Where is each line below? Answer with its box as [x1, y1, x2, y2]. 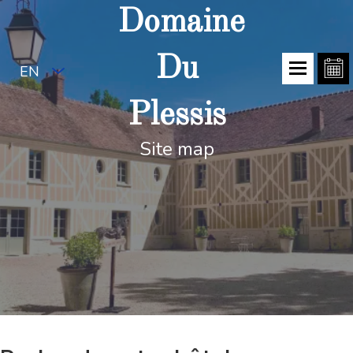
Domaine [117, 6, 245, 39]
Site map [139, 136, 214, 162]
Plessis [127, 99, 226, 132]
